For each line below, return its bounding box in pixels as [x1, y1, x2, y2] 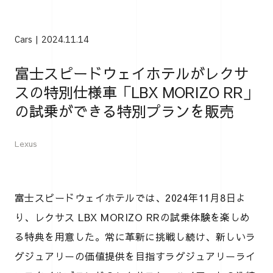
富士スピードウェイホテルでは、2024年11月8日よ [15, 190, 246, 204]
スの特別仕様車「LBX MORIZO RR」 [15, 81, 258, 102]
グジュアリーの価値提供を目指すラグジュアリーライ [15, 249, 256, 263]
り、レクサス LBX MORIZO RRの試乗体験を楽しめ [15, 210, 250, 224]
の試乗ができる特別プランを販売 [15, 100, 234, 121]
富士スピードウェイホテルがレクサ [15, 62, 249, 83]
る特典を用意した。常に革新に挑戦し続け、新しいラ [15, 229, 256, 243]
